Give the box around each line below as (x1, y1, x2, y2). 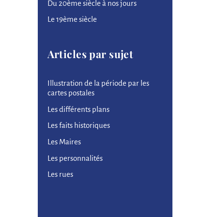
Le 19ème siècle (47, 15, 97, 24)
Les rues (47, 170, 73, 179)
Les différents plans (47, 105, 109, 113)
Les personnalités (47, 154, 103, 162)
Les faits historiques (47, 121, 110, 130)
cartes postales (47, 88, 94, 97)
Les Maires (47, 137, 81, 146)
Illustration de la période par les (47, 78, 149, 87)
